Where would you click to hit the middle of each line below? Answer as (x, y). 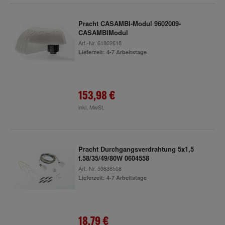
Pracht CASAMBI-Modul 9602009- (129, 23)
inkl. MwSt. (91, 107)
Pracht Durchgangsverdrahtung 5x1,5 (136, 149)
